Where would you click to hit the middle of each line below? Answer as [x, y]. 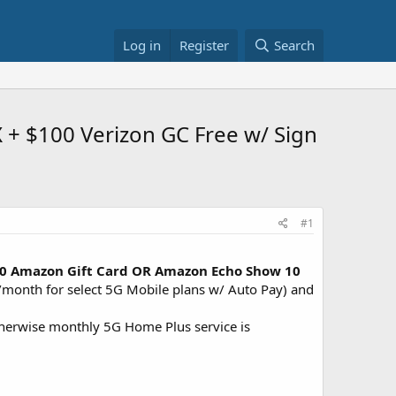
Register [205, 45]
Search [294, 45]
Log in [142, 45]
